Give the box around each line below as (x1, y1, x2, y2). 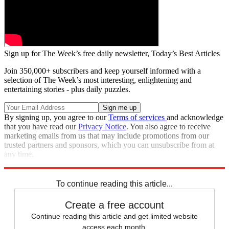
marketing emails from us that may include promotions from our (4, 131, 209, 141)
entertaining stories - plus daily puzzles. (4, 85, 130, 94)
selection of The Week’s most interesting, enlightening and (4, 76, 192, 85)
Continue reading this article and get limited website (31, 212, 198, 221)
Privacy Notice (78, 122, 126, 131)
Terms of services (108, 113, 167, 122)
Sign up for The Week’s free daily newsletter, (4, 49, 151, 58)
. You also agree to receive (126, 122, 211, 131)
